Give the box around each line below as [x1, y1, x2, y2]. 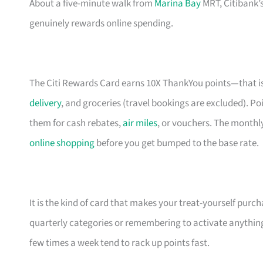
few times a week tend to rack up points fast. [29, 236, 210, 251]
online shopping [29, 136, 95, 151]
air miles [123, 116, 157, 131]
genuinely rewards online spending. [29, 16, 173, 31]
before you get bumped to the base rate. [95, 136, 259, 151]
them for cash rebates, [29, 116, 123, 131]
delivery [29, 96, 61, 111]
